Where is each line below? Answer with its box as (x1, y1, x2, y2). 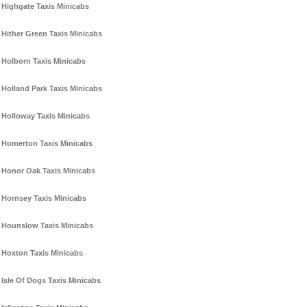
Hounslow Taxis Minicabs (1, 221, 93, 230)
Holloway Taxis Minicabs (1, 112, 90, 121)
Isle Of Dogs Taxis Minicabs (1, 276, 101, 285)
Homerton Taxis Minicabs (1, 139, 93, 148)
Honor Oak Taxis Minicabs (1, 167, 95, 175)
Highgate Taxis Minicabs (1, 2, 89, 11)
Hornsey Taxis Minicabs (1, 194, 86, 203)
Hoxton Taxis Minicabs (1, 249, 83, 258)
